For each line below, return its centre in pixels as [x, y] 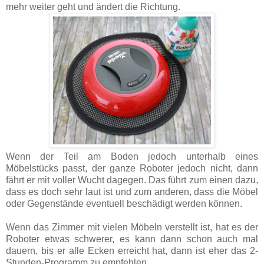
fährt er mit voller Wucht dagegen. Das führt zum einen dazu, [132, 180]
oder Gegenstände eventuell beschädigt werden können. [124, 204]
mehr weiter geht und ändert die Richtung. [93, 7]
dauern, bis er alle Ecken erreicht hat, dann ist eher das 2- [132, 251]
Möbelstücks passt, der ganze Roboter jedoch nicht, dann [132, 169]
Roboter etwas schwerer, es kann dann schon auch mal [132, 239]
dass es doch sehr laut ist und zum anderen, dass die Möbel [132, 192]
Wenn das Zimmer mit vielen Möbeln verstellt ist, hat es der [132, 227]
